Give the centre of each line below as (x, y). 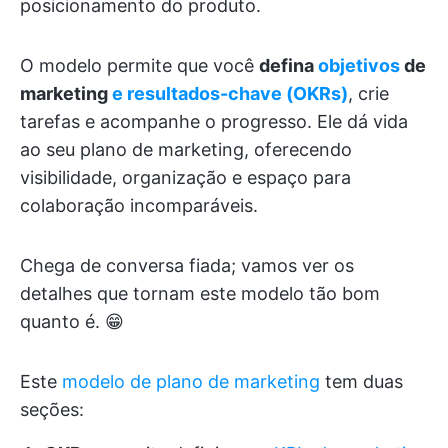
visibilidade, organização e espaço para (185, 178)
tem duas (361, 382)
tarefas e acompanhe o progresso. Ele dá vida (214, 122)
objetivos (359, 66)
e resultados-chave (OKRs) (230, 94)
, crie (368, 94)
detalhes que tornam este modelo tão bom (200, 294)
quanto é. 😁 (72, 322)
